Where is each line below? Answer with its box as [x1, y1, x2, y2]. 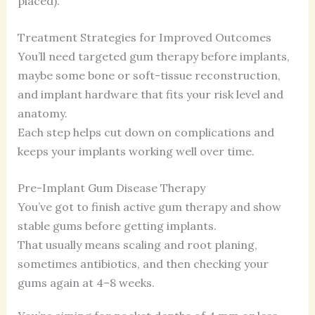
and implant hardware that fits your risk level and [17, 86, 283, 101]
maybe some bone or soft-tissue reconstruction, [17, 67, 281, 82]
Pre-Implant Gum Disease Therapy [17, 180, 205, 195]
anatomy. [17, 105, 67, 120]
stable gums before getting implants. [17, 218, 217, 233]
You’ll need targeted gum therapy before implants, [17, 49, 290, 63]
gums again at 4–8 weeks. [17, 275, 155, 290]
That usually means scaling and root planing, [17, 237, 257, 252]
